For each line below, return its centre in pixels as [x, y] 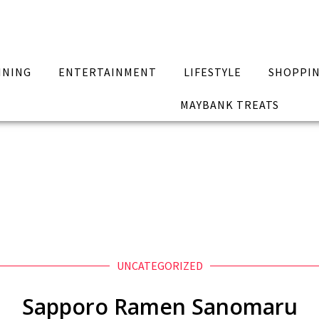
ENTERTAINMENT [108, 72]
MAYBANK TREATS [229, 105]
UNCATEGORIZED [159, 266]
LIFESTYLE [212, 72]
